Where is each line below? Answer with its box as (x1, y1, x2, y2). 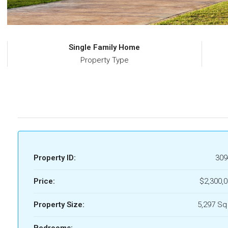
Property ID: (34, 153, 76, 162)
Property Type (80, 55, 129, 65)
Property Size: (34, 199, 84, 209)
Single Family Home (69, 42, 140, 52)
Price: (34, 176, 55, 186)
